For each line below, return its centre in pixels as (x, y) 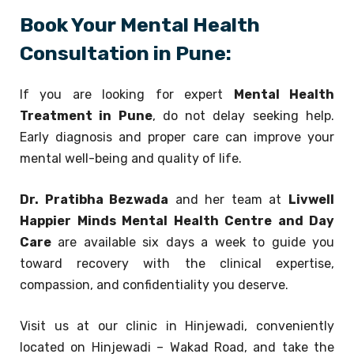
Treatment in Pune (86, 115)
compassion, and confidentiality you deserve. (154, 284)
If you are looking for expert (127, 94)
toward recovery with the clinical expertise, (177, 263)
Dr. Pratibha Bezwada (94, 199)
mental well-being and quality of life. (131, 158)
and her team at (229, 199)
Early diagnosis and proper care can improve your (177, 137)
